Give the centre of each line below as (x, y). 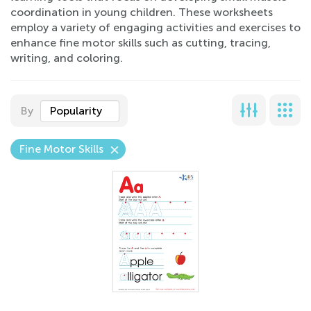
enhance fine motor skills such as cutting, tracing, (141, 43)
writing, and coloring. (67, 58)
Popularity (76, 111)
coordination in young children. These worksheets (142, 12)
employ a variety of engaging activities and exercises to (155, 27)
